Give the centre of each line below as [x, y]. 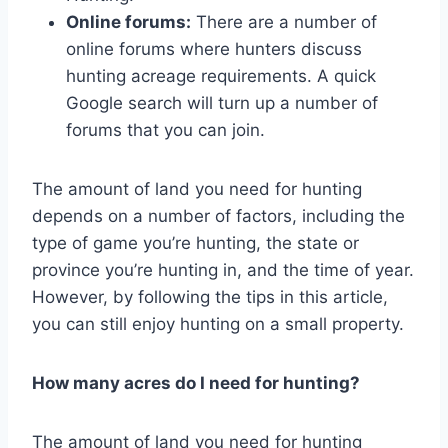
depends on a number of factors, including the [218, 215]
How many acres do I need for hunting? [196, 382]
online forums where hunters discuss [214, 48]
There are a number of [284, 21]
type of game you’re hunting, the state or [195, 242]
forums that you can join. [165, 129]
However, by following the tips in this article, [210, 296]
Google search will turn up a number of [222, 102]
